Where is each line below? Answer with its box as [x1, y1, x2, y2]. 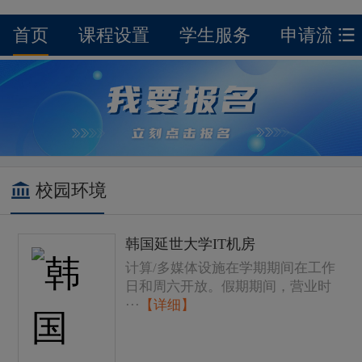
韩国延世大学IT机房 [125, 235, 256, 252]
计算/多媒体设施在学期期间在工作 [125, 260, 336, 276]
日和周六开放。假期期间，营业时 [125, 279, 332, 295]
